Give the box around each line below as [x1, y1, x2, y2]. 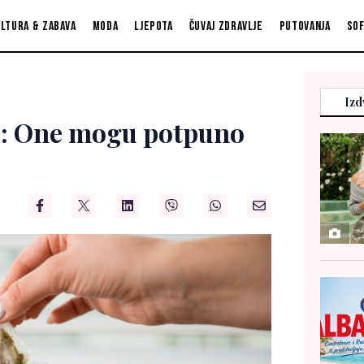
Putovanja [279, 18, 331, 34]
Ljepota [134, 18, 173, 34]
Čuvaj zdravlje [188, 18, 263, 34]
